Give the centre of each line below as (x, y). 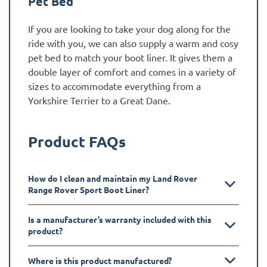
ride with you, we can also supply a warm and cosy (133, 43)
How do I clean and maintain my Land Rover (113, 178)
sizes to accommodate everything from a (114, 86)
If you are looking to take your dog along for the (129, 28)
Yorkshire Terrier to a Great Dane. (99, 100)
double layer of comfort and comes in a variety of (132, 71)
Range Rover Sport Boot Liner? (89, 189)
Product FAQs (77, 141)
